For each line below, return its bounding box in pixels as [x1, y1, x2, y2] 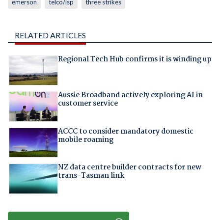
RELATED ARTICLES [14, 30, 86, 40]
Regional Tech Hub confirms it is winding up [57, 54, 212, 66]
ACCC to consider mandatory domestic [57, 125, 193, 137]
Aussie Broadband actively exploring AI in [57, 89, 203, 102]
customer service [57, 98, 118, 110]
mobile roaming [57, 134, 113, 146]
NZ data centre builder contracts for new [57, 162, 201, 174]
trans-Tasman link [57, 170, 124, 182]
